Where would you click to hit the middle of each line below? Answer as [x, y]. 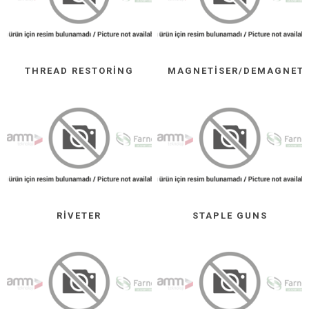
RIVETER [79, 215]
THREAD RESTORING [79, 71]
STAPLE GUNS [230, 215]
